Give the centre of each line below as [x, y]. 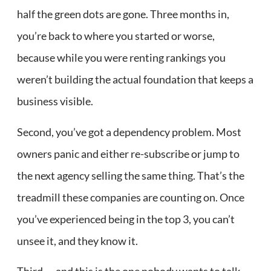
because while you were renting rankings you [121, 58]
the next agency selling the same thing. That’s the [131, 175]
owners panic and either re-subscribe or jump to [128, 153]
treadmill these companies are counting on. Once [131, 197]
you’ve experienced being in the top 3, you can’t [126, 219]
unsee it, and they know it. [77, 240]
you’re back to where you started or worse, [116, 36]
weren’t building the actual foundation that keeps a [135, 80]
